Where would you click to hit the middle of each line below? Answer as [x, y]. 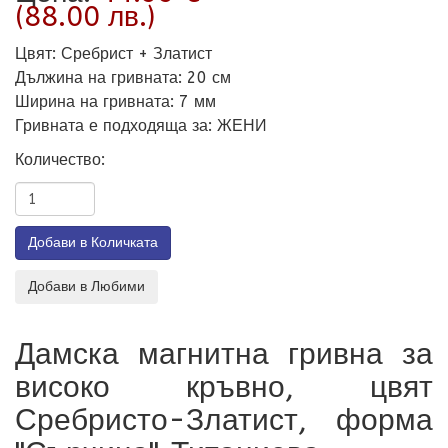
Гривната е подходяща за [111, 125]
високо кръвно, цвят [224, 387]
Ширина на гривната [92, 101]
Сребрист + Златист [136, 53]
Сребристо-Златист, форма [224, 420]
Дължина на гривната [96, 77]
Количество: [60, 159]
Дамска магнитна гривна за [224, 354]
